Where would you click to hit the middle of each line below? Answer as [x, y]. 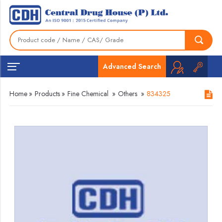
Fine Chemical [88, 94]
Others [128, 94]
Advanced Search [132, 66]
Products [48, 94]
